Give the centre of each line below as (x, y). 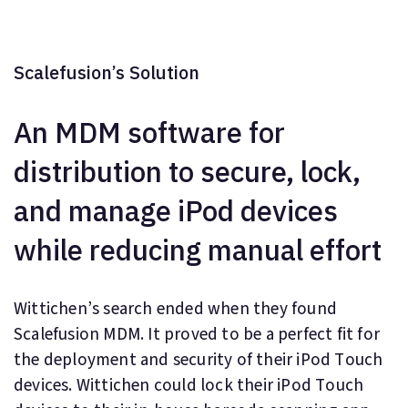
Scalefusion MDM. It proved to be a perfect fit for (197, 335)
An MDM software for (149, 133)
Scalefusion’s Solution (107, 72)
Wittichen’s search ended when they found (176, 309)
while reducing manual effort (198, 250)
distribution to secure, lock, (187, 172)
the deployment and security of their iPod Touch (199, 360)
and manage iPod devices (176, 211)
